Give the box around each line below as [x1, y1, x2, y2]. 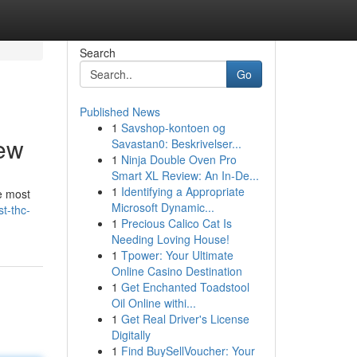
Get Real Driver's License [120, 311, 249, 327]
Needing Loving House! [111, 231, 229, 247]
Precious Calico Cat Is [120, 215, 232, 231]
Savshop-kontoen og [120, 120, 226, 135]
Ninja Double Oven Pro [120, 151, 237, 167]
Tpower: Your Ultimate [120, 247, 233, 263]
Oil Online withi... [111, 295, 196, 311]
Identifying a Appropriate [120, 183, 245, 199]
